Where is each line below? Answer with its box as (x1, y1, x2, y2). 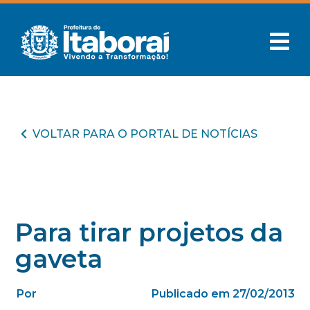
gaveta (15, 244, 103, 274)
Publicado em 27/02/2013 (151, 287, 295, 300)
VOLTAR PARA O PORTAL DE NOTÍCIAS (33, 127, 258, 140)
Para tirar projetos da (15, 217, 284, 248)
